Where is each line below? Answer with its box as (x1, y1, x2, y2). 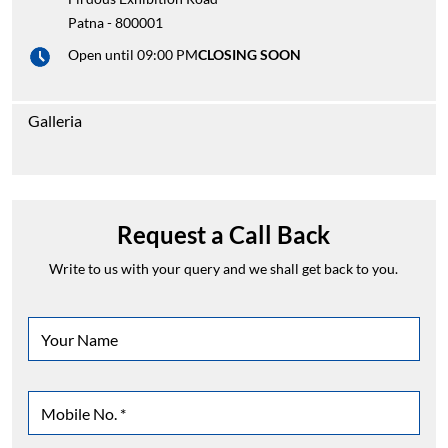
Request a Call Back (117, 220, 331, 250)
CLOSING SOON (198, 46, 301, 64)
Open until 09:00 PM (68, 46, 198, 64)
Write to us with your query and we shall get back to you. (49, 260, 399, 278)
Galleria (28, 111, 82, 131)
